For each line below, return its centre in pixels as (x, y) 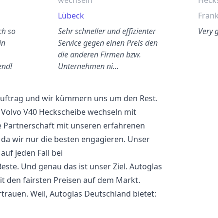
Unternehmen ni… (89, 66)
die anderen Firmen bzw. (100, 54)
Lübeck (71, 16)
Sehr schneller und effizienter (107, 31)
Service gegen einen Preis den (108, 43)
